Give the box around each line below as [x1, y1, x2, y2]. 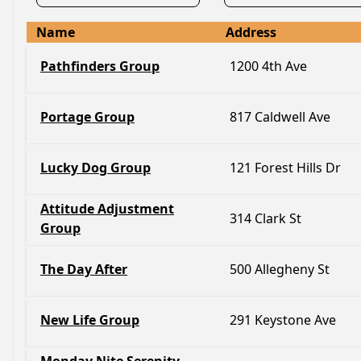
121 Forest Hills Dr [230, 159, 341, 176]
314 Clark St [230, 210, 301, 227]
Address [226, 23, 276, 41]
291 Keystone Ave [230, 311, 336, 329]
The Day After [40, 260, 127, 278]
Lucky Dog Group [40, 159, 151, 176]
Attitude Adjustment [40, 200, 174, 218]
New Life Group [40, 311, 139, 329]
